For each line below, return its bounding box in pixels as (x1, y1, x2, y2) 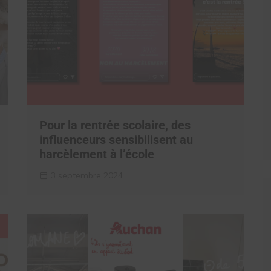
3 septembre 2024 (51, 170, 123, 181)
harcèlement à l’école (39, 147, 154, 162)
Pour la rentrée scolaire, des (39, 118, 191, 132)
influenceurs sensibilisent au (39, 132, 193, 147)
